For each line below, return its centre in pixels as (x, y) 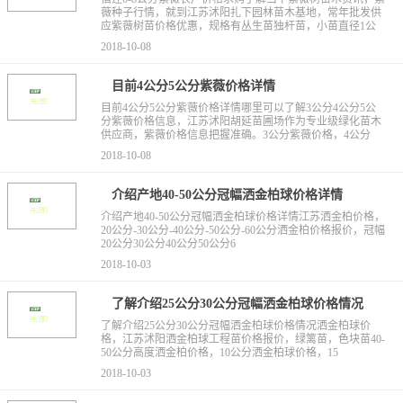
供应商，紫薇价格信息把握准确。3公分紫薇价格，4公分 (235, 135)
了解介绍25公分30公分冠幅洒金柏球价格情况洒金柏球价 (235, 326)
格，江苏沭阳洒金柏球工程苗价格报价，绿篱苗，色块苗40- (242, 339)
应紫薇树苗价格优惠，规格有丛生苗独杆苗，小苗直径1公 (238, 26)
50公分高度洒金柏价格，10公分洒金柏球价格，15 (219, 353)
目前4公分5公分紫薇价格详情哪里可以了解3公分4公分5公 (238, 108)
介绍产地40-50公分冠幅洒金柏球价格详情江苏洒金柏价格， (242, 217)
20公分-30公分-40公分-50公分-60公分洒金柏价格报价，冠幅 (242, 230)
